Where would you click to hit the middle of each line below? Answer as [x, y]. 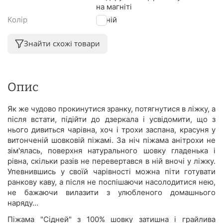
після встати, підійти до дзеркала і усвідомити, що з [111, 119]
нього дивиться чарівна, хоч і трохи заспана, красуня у [111, 129]
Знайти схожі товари [62, 44]
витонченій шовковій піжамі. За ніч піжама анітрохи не [111, 140]
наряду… [23, 203]
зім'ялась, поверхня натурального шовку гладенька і [111, 150]
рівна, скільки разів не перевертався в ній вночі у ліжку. [111, 161]
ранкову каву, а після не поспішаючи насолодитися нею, [111, 182]
